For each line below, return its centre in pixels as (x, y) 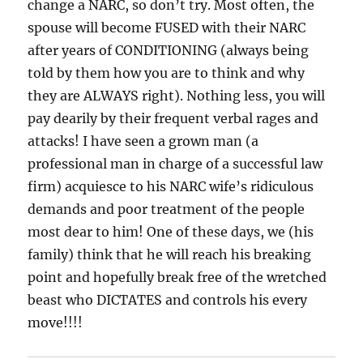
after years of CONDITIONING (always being (169, 50)
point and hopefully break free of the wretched (177, 277)
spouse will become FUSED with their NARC (167, 27)
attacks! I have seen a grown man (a (143, 141)
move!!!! (56, 322)
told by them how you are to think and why (167, 73)
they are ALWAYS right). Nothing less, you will (177, 95)
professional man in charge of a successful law (175, 163)
